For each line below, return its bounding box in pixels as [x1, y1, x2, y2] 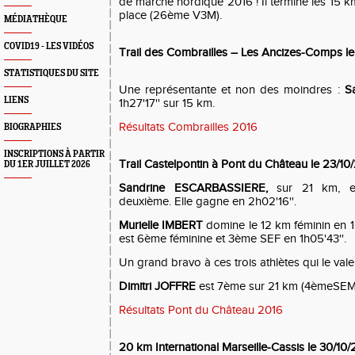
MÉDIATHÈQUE [4, 14, 67, 25]
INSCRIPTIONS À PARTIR [4, 149, 105, 159]
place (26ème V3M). [119, 9, 222, 22]
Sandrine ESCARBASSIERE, [119, 181, 277, 195]
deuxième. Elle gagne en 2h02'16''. [119, 195, 296, 208]
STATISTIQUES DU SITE [4, 68, 99, 78]
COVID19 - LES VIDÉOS [4, 41, 94, 52]
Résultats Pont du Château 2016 [119, 303, 283, 317]
